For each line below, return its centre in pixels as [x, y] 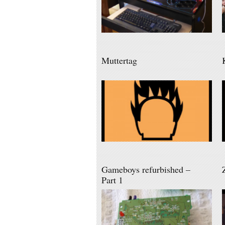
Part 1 [112, 180]
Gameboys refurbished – [146, 169]
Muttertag [119, 60]
